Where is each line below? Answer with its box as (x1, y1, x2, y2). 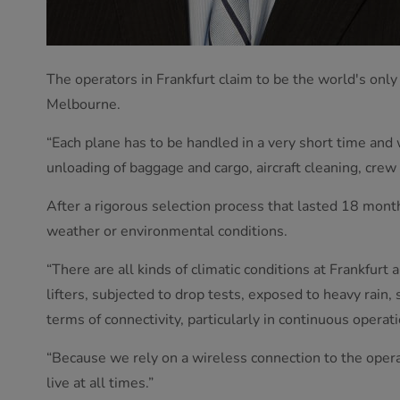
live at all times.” (46, 372, 154, 393)
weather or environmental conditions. (46, 221, 287, 241)
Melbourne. (46, 94, 121, 114)
